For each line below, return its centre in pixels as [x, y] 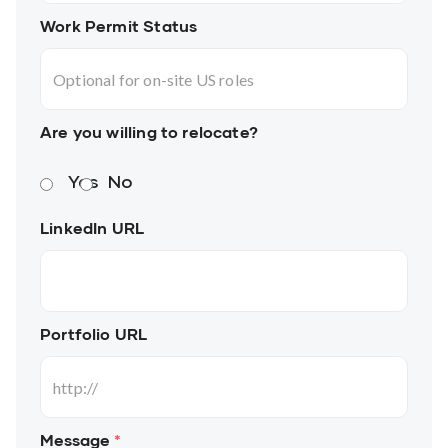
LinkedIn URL [92, 228]
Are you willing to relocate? [149, 132]
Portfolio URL [94, 334]
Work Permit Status [119, 26]
